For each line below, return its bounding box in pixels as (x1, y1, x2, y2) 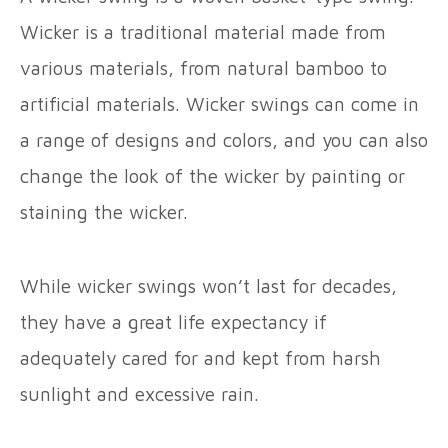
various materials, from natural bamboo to (20, 57, 387, 79)
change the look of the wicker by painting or (20, 165, 405, 187)
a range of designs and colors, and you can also (20, 129, 428, 151)
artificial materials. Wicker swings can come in (20, 93, 419, 115)
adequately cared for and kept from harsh (20, 347, 381, 369)
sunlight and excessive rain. (20, 383, 259, 405)
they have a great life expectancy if (20, 311, 327, 333)
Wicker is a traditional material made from (20, 21, 386, 43)
